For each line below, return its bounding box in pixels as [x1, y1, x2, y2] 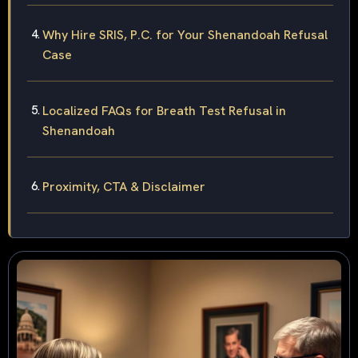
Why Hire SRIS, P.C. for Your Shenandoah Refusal [42, 26, 328, 44]
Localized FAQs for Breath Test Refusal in [42, 102, 286, 120]
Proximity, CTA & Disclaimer [42, 178, 205, 196]
